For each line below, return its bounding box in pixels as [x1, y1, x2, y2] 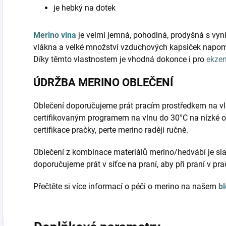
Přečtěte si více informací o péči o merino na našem [33, 182, 218, 192]
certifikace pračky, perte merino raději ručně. [33, 125, 188, 135]
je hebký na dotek [53, 3, 116, 13]
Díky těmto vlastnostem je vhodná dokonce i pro [33, 54, 206, 65]
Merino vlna [33, 30, 76, 40]
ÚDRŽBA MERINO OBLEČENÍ [33, 76, 173, 89]
